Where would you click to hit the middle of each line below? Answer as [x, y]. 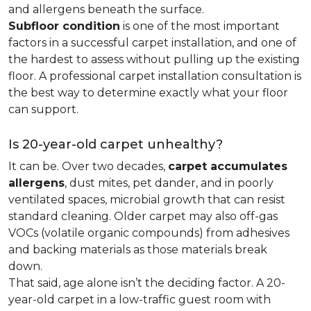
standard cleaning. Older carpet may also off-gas [143, 216]
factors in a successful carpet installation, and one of [152, 43]
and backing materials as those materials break [138, 250]
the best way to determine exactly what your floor [148, 93]
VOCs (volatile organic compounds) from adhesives [149, 233]
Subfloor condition [64, 26]
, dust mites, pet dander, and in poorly [169, 183]
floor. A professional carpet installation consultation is [155, 76]
